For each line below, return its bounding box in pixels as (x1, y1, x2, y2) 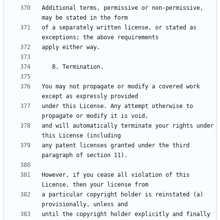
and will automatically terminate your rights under (42, 122, 214, 130)
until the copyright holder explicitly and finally (42, 211, 210, 218)
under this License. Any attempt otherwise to (42, 103, 193, 110)
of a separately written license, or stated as (42, 24, 196, 31)
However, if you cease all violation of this (42, 171, 190, 179)
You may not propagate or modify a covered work (42, 83, 200, 90)
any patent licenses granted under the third (42, 142, 190, 149)
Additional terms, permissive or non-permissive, (42, 4, 203, 12)
